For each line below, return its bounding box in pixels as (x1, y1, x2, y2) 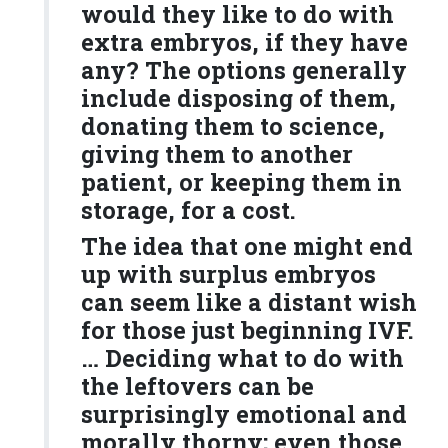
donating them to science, (81, 110, 385, 142)
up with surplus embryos (81, 258, 376, 290)
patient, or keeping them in (81, 166, 402, 198)
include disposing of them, (81, 82, 396, 114)
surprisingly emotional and (81, 398, 407, 430)
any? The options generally (81, 54, 407, 86)
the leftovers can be (81, 370, 314, 402)
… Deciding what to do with (81, 342, 404, 374)
